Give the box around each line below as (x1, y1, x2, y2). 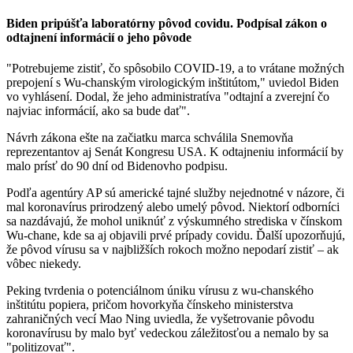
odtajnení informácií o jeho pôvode (6, 31, 191, 45)
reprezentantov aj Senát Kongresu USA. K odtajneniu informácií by (6, 145, 344, 159)
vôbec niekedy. (6, 257, 81, 271)
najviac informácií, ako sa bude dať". (6, 104, 190, 118)
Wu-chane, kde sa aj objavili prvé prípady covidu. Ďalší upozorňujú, (6, 229, 345, 243)
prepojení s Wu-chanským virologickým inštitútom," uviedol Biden (6, 76, 339, 90)
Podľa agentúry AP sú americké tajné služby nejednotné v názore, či (6, 186, 344, 200)
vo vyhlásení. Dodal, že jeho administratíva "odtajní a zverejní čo (6, 90, 329, 104)
